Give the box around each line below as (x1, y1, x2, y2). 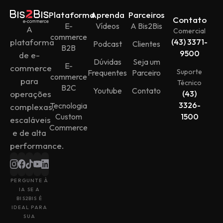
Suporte (177, 67, 203, 77)
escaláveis (10, 114, 51, 125)
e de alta (12, 127, 47, 138)
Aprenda (90, 9, 124, 20)
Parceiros (128, 9, 165, 20)
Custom (55, 111, 82, 122)
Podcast (93, 39, 122, 49)
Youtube (93, 86, 122, 96)
